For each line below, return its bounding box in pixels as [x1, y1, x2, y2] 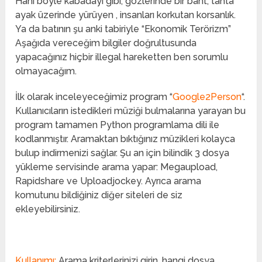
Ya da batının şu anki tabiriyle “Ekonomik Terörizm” [15, 23, 232, 35]
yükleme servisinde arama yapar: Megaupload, [15, 161, 218, 173]
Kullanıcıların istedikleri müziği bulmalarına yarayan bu [15, 105, 246, 117]
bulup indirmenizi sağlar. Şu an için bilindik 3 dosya [15, 147, 230, 159]
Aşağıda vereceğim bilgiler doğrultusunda [15, 37, 197, 49]
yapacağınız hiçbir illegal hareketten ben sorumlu [15, 51, 229, 63]
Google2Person [173, 91, 242, 103]
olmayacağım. [15, 65, 77, 77]
